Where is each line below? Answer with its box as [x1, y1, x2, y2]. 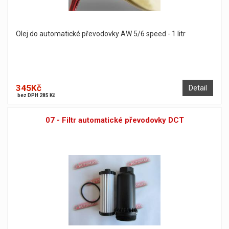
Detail [189, 84, 207, 93]
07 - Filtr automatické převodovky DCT [45, 116, 184, 125]
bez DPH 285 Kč [17, 93, 55, 99]
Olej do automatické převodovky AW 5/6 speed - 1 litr [16, 30, 186, 38]
